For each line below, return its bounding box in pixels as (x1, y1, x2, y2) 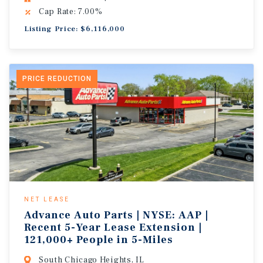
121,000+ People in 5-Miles (24, 233, 173, 247)
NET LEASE (24, 196, 70, 203)
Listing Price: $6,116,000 (24, 24, 125, 33)
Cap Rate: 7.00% (39, 6, 103, 17)
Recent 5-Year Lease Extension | (24, 221, 202, 234)
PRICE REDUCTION (22, 75, 92, 83)
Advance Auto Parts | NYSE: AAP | (24, 208, 208, 222)
